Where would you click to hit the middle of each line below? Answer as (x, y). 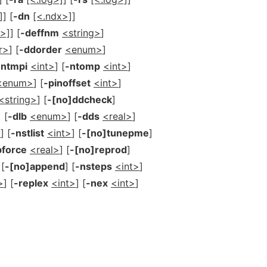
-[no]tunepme (115, 133)
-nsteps (94, 166)
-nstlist (27, 133)
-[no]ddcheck (80, 100)
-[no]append (35, 166)
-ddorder (41, 49)
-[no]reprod (98, 150)
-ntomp (83, 66)
